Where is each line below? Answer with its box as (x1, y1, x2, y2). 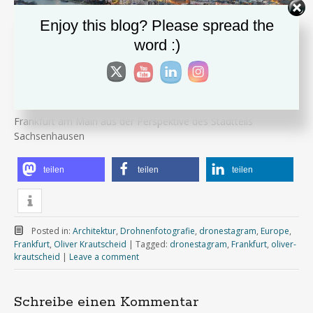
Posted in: (31, 224, 73, 237)
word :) (133, 36, 180, 54)
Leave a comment (69, 250, 139, 263)
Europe (260, 224, 289, 237)
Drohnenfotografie (119, 224, 195, 237)
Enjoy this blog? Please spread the (40, 16, 274, 34)
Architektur (72, 224, 116, 237)
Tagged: (136, 238, 170, 250)
